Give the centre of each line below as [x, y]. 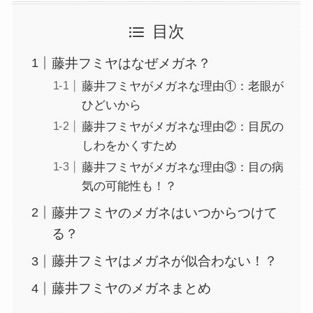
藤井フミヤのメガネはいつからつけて [165, 212]
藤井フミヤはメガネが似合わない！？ [165, 261]
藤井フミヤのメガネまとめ [132, 289]
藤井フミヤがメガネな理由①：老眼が [182, 86]
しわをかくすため [129, 146]
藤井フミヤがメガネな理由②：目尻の [182, 127]
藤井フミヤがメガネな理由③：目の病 [182, 168]
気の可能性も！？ [129, 187]
